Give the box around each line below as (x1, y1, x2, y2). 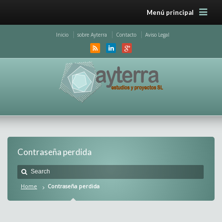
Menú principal (146, 8, 194, 16)
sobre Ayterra (77, 31, 107, 38)
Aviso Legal (145, 31, 169, 38)
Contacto (116, 31, 136, 38)
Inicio (56, 31, 68, 38)
